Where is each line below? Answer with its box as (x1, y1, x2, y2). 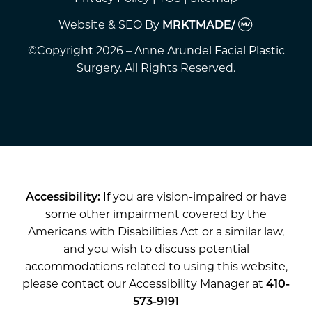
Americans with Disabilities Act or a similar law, (28, 224, 284, 239)
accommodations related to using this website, (24, 258, 288, 274)
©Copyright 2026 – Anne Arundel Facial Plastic (27, 42, 285, 58)
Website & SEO (58, 17, 143, 32)
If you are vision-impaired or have (100, 189, 287, 204)
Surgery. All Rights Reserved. (77, 60, 235, 75)
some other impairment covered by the (45, 206, 267, 221)
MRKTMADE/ (162, 17, 239, 32)
